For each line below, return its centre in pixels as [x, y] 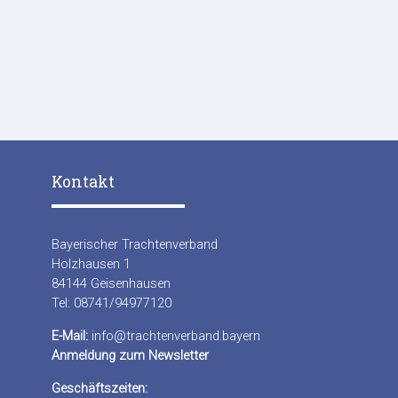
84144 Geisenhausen [111, 284]
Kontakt [83, 182]
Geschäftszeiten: [99, 388]
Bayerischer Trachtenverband [135, 245]
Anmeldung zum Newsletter [130, 356]
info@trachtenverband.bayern [176, 336]
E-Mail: [70, 336]
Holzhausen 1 [91, 264]
